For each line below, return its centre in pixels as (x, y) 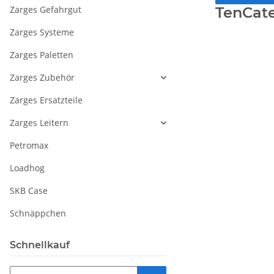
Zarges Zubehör (42, 77)
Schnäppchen (38, 213)
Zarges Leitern (39, 123)
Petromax (29, 145)
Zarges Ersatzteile (46, 100)
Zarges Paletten (42, 55)
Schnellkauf (40, 245)
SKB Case (29, 191)
